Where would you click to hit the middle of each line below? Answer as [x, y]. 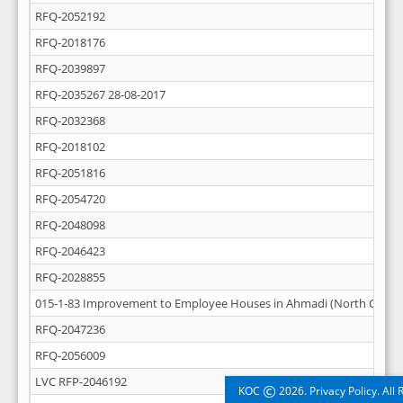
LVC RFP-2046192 [81, 381]
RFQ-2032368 [70, 121]
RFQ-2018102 [70, 147]
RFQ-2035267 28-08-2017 [100, 94]
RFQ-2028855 [70, 277]
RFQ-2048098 [70, 225]
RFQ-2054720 [70, 199]
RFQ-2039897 [70, 68]
